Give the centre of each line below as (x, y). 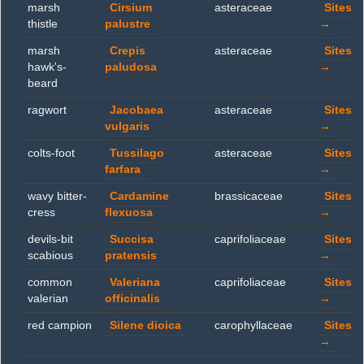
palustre (128, 24)
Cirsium (131, 8)
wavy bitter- (57, 196)
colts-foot (51, 153)
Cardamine (139, 196)
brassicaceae (249, 196)
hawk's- (47, 67)
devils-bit (50, 239)
